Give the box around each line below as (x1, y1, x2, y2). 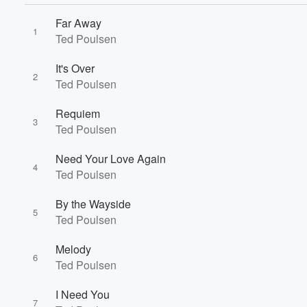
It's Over (56, 60, 95, 76)
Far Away (56, 15, 101, 31)
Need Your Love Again (56, 151, 166, 167)
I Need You (56, 286, 110, 302)
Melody (56, 241, 91, 257)
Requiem (56, 106, 100, 121)
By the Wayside (56, 196, 131, 212)
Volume (241, 187, 278, 199)
